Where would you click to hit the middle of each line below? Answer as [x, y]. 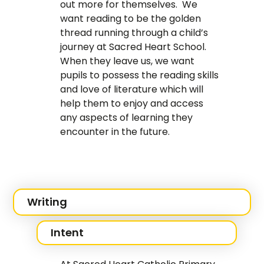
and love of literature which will [132, 90]
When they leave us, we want [128, 61]
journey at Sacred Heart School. [135, 47]
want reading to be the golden [131, 19]
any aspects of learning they [127, 118]
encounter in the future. [115, 132]
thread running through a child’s [134, 33]
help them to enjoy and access [132, 104]
